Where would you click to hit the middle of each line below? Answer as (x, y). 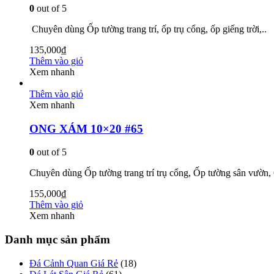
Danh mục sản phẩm (57, 239)
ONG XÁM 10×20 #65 (86, 128)
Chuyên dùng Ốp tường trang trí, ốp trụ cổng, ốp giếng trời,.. (148, 29)
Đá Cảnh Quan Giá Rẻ (74, 263)
